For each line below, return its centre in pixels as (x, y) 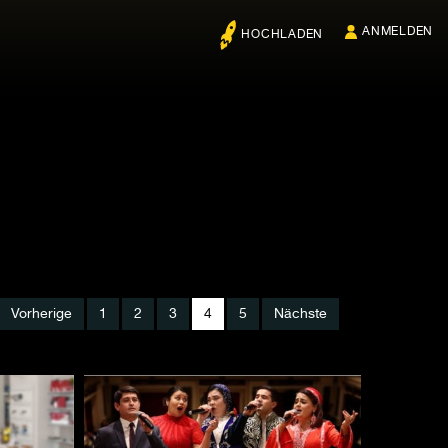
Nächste (300, 314)
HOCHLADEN (282, 35)
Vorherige (41, 314)
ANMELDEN (397, 32)
